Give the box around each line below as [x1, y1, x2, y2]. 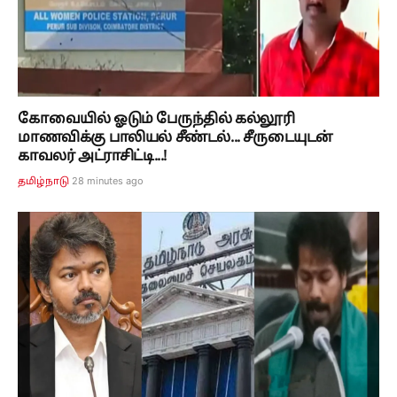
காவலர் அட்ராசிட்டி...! [18, 147, 167, 166]
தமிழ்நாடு [18, 175, 70, 188]
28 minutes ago [72, 174, 144, 187]
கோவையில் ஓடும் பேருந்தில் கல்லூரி [18, 110, 295, 128]
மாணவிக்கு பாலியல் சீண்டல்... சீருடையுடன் [18, 128, 333, 147]
